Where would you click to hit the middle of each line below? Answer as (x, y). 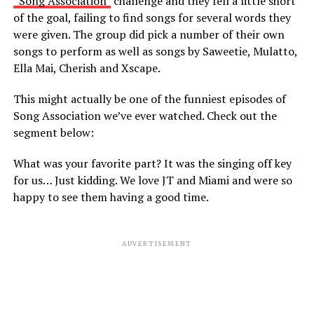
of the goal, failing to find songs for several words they (152, 17)
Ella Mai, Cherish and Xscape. (87, 68)
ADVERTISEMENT (157, 243)
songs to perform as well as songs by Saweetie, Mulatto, (155, 51)
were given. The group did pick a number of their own (149, 34)
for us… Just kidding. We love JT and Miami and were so (152, 180)
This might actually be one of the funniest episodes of (149, 98)
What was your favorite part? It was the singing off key (152, 163)
